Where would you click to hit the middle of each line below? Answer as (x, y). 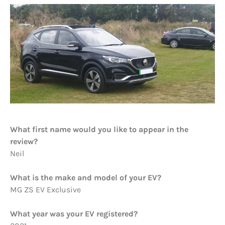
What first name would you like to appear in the (99, 130)
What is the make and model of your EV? (86, 178)
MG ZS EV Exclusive (45, 190)
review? (25, 142)
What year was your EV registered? (74, 214)
